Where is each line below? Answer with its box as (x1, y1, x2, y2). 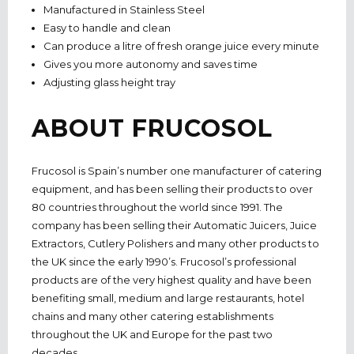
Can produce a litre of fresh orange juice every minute (43, 40, 319, 52)
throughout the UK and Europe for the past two (32, 327, 273, 341)
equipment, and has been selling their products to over (32, 182, 313, 195)
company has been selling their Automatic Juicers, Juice (32, 218, 317, 232)
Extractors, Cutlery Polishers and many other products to (32, 236, 319, 250)
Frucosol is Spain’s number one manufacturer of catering (32, 164, 322, 177)
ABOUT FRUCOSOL (32, 113, 273, 143)
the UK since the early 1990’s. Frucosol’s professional (32, 254, 296, 268)
